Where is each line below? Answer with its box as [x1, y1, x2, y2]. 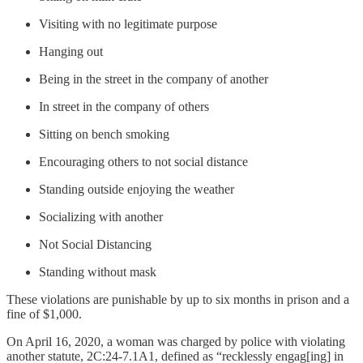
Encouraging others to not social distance [39, 154, 248, 169]
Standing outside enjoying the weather [39, 181, 234, 196]
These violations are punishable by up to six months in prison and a [6, 292, 349, 306]
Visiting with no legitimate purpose [39, 16, 217, 31]
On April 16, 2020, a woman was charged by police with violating [6, 334, 345, 348]
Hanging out [39, 44, 103, 58]
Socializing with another [39, 209, 163, 224]
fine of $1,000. [6, 306, 82, 321]
